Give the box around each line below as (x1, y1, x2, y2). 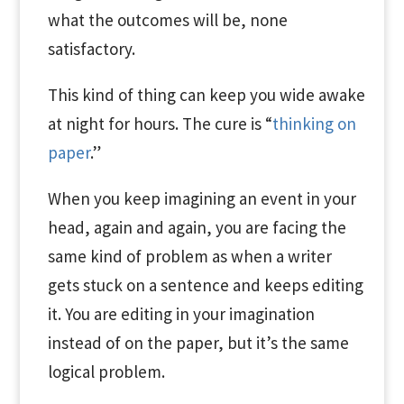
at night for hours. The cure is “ (47, 113, 272, 134)
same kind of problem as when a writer (47, 245, 332, 267)
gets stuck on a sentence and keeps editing (47, 274, 363, 296)
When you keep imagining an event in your (47, 188, 356, 209)
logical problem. (47, 361, 165, 382)
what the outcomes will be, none (47, 9, 288, 31)
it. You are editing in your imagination (47, 303, 315, 325)
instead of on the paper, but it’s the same (47, 332, 349, 353)
